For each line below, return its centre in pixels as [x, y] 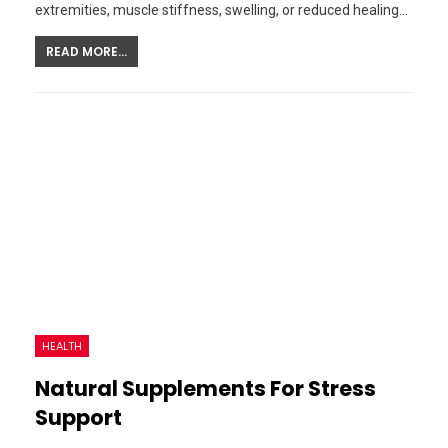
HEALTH [62, 346]
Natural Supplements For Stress [205, 389]
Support [78, 418]
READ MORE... [86, 52]
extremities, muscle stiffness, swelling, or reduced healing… [221, 10]
